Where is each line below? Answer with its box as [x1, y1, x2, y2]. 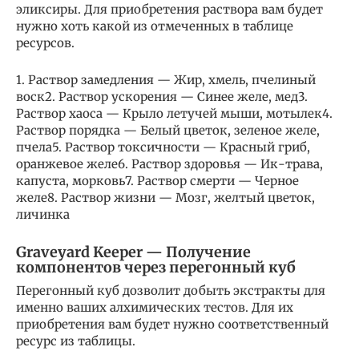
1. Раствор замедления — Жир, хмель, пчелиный [16, 72, 316, 88]
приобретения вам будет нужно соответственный [16, 317, 329, 333]
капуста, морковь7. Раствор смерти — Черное [16, 173, 299, 189]
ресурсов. [16, 35, 75, 51]
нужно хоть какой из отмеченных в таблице [16, 18, 293, 34]
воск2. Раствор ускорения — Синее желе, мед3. [16, 89, 308, 105]
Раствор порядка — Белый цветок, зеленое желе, [16, 123, 320, 139]
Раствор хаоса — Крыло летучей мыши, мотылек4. [16, 106, 333, 122]
